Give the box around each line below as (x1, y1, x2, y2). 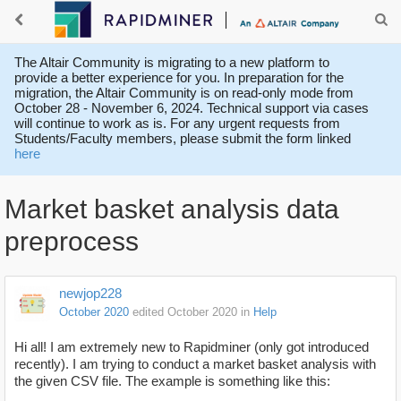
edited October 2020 (132, 305, 237, 320)
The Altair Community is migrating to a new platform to (14, 55, 329, 70)
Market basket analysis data (4, 194, 339, 225)
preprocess (4, 226, 139, 257)
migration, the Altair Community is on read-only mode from (14, 85, 354, 100)
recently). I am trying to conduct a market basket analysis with (14, 356, 376, 372)
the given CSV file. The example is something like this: (14, 373, 330, 389)
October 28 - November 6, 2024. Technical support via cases (14, 100, 369, 115)
